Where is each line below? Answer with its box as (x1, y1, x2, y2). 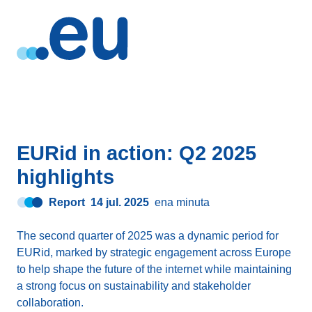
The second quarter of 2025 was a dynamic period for (17, 230, 279, 242)
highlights (17, 166, 114, 188)
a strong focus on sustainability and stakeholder (17, 280, 251, 292)
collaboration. (17, 297, 84, 309)
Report (49, 196, 86, 208)
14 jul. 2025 (91, 196, 150, 208)
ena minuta (155, 196, 210, 208)
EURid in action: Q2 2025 (17, 142, 256, 164)
